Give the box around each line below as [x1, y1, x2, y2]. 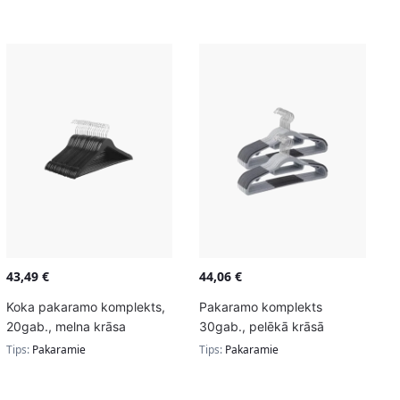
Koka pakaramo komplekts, [5, 298, 165, 314]
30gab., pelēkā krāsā [199, 318, 325, 334]
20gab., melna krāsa [5, 318, 126, 334]
